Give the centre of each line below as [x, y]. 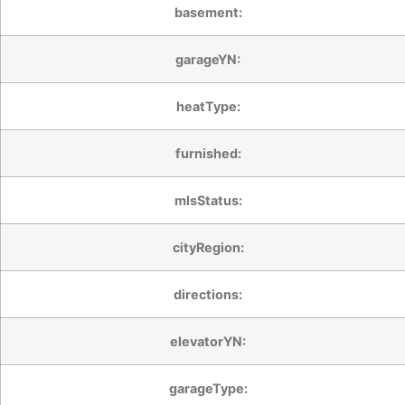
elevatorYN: [208, 341]
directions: [208, 294]
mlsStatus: [208, 200]
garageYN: [208, 59]
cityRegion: [208, 247]
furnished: [208, 153]
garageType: [208, 388]
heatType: [208, 106]
